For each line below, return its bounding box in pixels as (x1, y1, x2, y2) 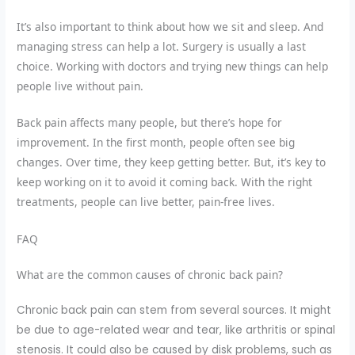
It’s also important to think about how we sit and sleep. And (17, 18, 324, 34)
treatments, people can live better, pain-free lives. (17, 194, 276, 210)
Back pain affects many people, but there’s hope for (17, 115, 283, 131)
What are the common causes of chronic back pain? (17, 267, 284, 283)
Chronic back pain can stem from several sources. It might (17, 303, 332, 319)
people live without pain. (17, 78, 144, 94)
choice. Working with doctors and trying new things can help (17, 58, 329, 74)
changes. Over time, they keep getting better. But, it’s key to (17, 155, 326, 170)
